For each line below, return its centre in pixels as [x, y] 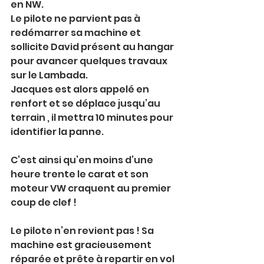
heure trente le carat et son [80, 174]
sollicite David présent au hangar [93, 47]
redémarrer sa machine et [77, 33]
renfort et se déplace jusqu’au [86, 103]
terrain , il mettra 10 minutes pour [93, 118]
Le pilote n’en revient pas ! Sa [83, 231]
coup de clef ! [44, 202]
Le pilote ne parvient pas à [76, 19]
